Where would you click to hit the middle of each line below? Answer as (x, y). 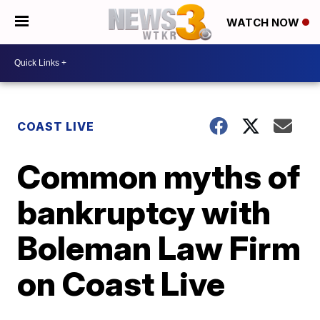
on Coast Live (121, 283)
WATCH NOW (264, 23)
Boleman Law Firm (159, 247)
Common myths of (159, 176)
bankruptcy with (144, 212)
